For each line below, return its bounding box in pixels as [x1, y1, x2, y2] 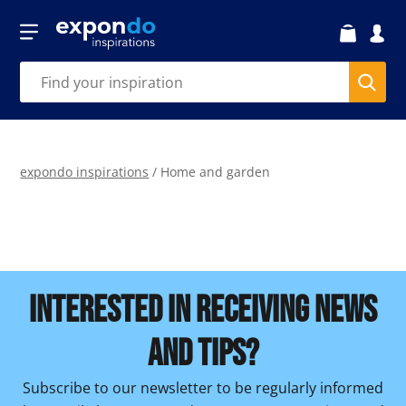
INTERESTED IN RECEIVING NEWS [29, 289, 377, 333]
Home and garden [160, 163, 271, 180]
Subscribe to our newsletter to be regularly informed [23, 378, 383, 398]
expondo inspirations [20, 163, 150, 180]
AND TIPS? [147, 333, 259, 376]
